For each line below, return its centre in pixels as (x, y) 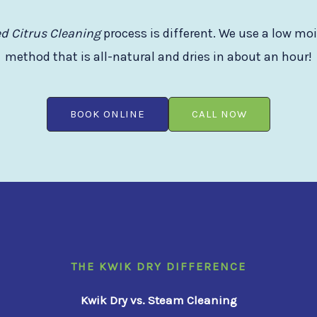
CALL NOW (219, 114)
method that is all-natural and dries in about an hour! (158, 56)
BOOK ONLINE (108, 114)
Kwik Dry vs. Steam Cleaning (158, 300)
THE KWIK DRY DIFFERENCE (158, 266)
